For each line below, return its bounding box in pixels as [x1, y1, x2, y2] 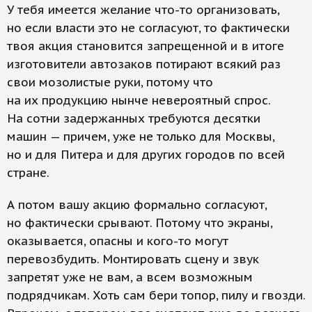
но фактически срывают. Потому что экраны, [7, 215, 272, 231]
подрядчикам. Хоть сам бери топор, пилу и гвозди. [7, 288, 305, 303]
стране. [7, 165, 49, 180]
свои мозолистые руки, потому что [7, 75, 213, 90]
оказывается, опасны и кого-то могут [7, 233, 228, 249]
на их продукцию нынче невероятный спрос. [7, 93, 270, 108]
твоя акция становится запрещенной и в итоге [7, 38, 284, 54]
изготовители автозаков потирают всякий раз [7, 56, 281, 72]
